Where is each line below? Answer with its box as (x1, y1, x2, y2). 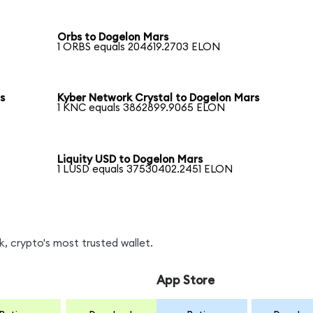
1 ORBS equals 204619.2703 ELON (57, 41, 221, 52)
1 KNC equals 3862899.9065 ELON (57, 103, 226, 114)
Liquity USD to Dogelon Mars (57, 154, 203, 166)
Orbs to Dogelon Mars (57, 31, 169, 43)
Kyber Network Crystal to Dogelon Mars (57, 93, 260, 104)
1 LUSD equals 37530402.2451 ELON (57, 164, 233, 175)
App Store (156, 275, 214, 287)
